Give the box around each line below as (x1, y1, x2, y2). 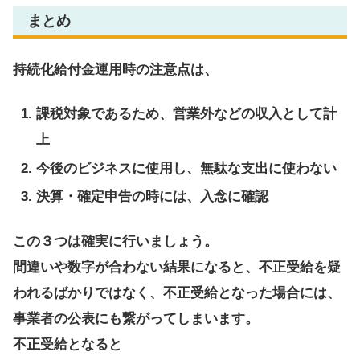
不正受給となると (13, 337, 122, 352)
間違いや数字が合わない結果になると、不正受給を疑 (13, 260, 341, 275)
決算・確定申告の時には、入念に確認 (36, 189, 269, 205)
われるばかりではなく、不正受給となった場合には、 (13, 285, 341, 301)
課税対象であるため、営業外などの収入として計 (36, 106, 337, 122)
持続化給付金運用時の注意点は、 (13, 61, 218, 77)
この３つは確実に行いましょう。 (13, 234, 218, 249)
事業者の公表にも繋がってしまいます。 (13, 311, 259, 326)
